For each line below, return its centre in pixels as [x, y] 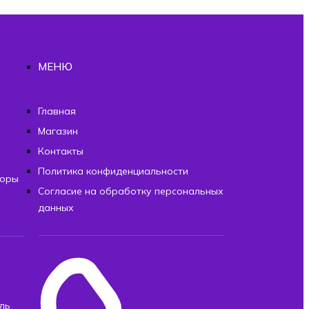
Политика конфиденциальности [113, 171]
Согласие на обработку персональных [130, 191]
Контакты [60, 151]
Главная [57, 111]
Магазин [58, 131]
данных [56, 207]
